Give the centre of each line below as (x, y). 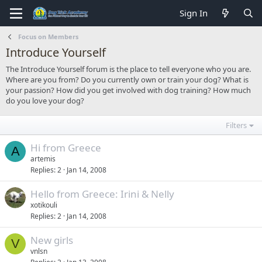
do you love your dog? (45, 101)
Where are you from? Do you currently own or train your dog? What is (127, 80)
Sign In (194, 13)
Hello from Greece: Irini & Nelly (102, 194)
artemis (43, 159)
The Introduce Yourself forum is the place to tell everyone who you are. (128, 69)
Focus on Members (48, 37)
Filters (237, 125)
